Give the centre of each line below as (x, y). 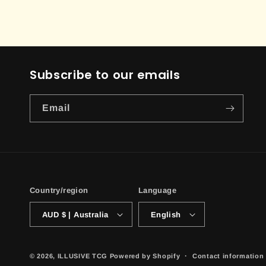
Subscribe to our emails (105, 75)
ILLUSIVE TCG (83, 256)
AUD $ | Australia (85, 214)
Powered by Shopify (145, 256)
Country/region (59, 191)
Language (157, 191)
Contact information (228, 256)
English (166, 214)
